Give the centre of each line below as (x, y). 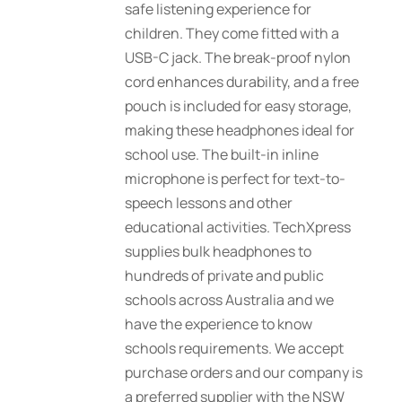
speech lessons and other (209, 203)
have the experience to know (219, 324)
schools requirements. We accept (235, 349)
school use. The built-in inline (222, 155)
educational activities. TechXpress (238, 227)
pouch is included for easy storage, (239, 106)
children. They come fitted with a (232, 34)
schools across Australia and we (230, 300)
